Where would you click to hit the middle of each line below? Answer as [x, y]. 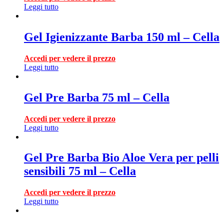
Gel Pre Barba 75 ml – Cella [97, 97]
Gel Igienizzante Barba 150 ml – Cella [122, 37]
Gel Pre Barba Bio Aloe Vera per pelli [121, 158]
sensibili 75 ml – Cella [80, 171]
